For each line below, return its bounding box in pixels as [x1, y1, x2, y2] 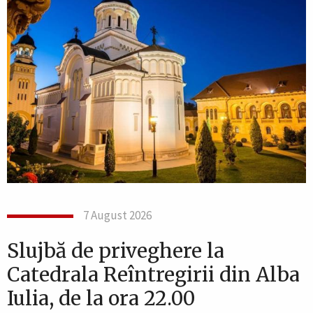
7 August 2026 [83, 207, 152, 223]
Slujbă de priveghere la [7, 238, 224, 263]
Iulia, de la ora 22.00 [7, 285, 195, 311]
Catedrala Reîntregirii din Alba [7, 261, 300, 287]
